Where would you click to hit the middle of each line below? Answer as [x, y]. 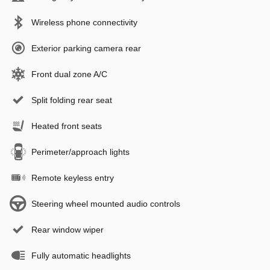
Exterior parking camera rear [86, 49]
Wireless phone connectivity [84, 23]
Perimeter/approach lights [80, 152]
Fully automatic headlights [81, 256]
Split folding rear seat [72, 100]
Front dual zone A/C [69, 74]
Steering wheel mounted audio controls [106, 204]
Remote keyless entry [73, 178]
